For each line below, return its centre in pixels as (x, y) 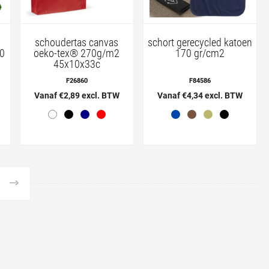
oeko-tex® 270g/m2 (77, 53)
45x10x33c (77, 64)
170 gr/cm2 (200, 53)
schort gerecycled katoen (200, 42)
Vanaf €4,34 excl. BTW (200, 95)
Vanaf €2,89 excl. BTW (77, 95)
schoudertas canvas (77, 42)
